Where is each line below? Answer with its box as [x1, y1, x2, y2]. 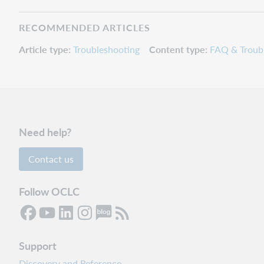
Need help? [19, 124, 71, 139]
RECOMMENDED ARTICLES [19, 20, 150, 34]
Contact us [28, 152, 74, 166]
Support [19, 238, 57, 253]
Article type [19, 42, 68, 56]
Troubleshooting [73, 42, 140, 56]
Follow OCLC [19, 184, 80, 199]
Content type [149, 42, 205, 56]
